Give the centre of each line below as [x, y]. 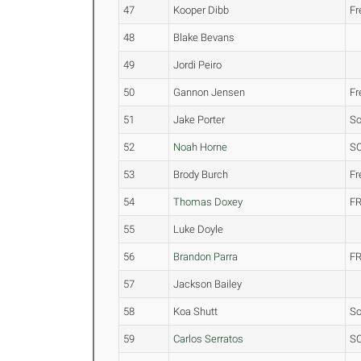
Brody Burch [201, 174]
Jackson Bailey [208, 284]
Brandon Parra [206, 257]
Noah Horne [201, 147]
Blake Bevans [204, 37]
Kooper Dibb [201, 10]
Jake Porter [199, 120]
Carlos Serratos [209, 339]
